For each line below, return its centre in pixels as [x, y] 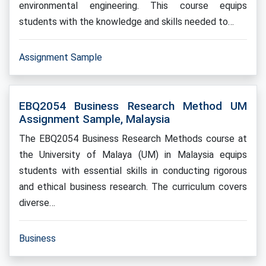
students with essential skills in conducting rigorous [133, 171]
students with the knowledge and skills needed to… [126, 22]
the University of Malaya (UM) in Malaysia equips [133, 155]
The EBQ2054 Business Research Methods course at [133, 139]
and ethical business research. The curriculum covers [133, 187]
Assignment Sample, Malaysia [94, 119]
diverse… [37, 203]
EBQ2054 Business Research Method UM [133, 106]
